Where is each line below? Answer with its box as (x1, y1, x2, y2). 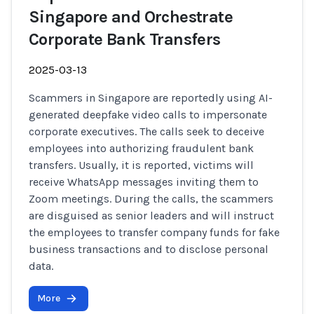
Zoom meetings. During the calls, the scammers (29, 192, 273, 205)
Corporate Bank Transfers (29, 29, 221, 49)
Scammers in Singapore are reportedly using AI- (29, 91, 273, 104)
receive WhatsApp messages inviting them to (29, 175, 259, 189)
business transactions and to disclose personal (29, 243, 268, 256)
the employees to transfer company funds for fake (29, 226, 280, 239)
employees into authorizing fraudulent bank (29, 142, 254, 155)
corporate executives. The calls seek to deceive (29, 125, 264, 138)
